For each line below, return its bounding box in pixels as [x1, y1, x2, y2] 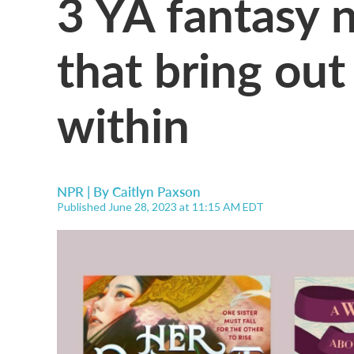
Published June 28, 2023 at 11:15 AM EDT [57, 200, 264, 213]
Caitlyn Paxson [112, 182, 201, 201]
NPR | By [57, 182, 112, 201]
